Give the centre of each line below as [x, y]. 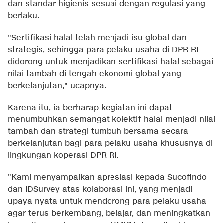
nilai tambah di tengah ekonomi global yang [95, 74]
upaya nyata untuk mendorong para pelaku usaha [107, 202]
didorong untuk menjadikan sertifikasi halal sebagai [111, 62]
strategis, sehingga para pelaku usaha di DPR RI [103, 50]
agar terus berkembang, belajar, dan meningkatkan [109, 214]
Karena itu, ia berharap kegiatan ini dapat [90, 108]
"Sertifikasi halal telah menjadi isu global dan [97, 38]
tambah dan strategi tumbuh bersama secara [98, 132]
